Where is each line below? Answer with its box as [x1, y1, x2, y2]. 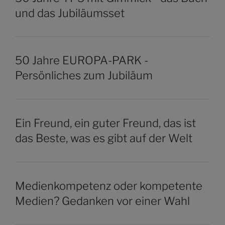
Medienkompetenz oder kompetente [15, 179, 202, 192]
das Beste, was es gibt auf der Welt [15, 132, 192, 145]
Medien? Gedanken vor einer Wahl [15, 194, 190, 207]
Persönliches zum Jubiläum [15, 69, 153, 82]
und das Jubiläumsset [15, 6, 125, 20]
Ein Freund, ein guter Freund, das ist [15, 117, 196, 130]
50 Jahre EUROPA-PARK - [15, 54, 148, 67]
